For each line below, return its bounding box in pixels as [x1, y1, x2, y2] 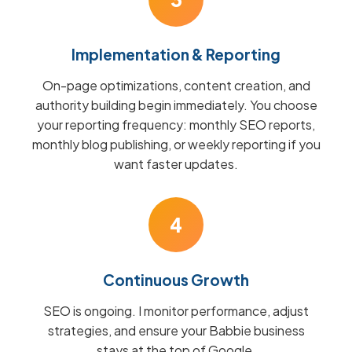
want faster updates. [114, 156, 238, 172]
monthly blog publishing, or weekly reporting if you [31, 136, 321, 152]
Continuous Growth [103, 270, 249, 289]
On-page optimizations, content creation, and [42, 77, 310, 93]
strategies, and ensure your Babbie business [47, 322, 305, 339]
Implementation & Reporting [71, 45, 280, 64]
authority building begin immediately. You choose [35, 97, 317, 113]
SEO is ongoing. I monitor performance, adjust [43, 302, 309, 319]
